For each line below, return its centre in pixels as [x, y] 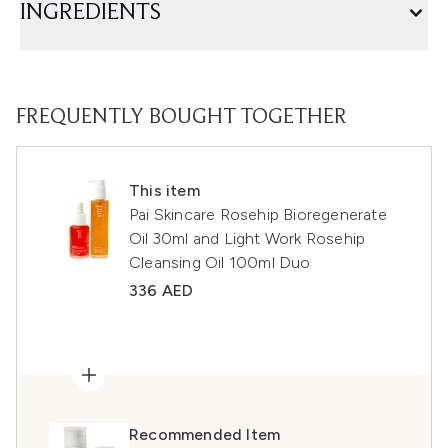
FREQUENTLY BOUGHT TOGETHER [181, 118]
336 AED [161, 290]
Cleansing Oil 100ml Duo [220, 262]
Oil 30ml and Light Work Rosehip [247, 238]
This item [164, 190]
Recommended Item [205, 434]
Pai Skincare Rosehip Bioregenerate [258, 214]
